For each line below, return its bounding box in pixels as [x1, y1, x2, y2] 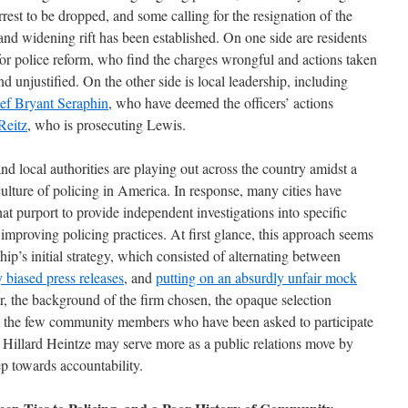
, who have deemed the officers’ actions [108, 93, 333, 112]
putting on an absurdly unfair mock [156, 268, 357, 287]
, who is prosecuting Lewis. [27, 115, 186, 134]
